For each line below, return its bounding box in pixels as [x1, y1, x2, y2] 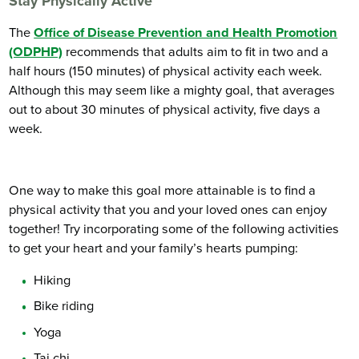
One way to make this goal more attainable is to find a [9, 182, 317, 199]
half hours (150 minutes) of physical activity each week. [9, 63, 323, 79]
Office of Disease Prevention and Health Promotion [34, 24, 338, 41]
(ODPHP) [9, 43, 63, 60]
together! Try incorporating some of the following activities [9, 220, 340, 237]
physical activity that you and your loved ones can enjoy [9, 201, 328, 218]
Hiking [34, 272, 71, 289]
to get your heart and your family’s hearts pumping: [9, 240, 299, 256]
